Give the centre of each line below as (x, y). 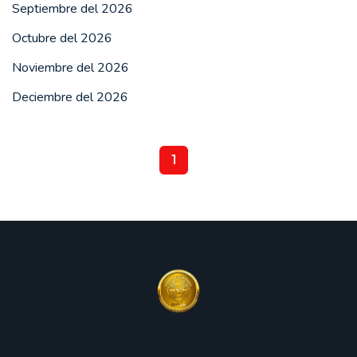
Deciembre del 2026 (70, 98)
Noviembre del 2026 (71, 68)
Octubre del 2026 (62, 38)
